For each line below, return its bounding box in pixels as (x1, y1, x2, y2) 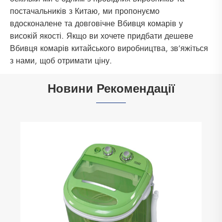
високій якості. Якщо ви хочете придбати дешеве (10, 30, 193, 42)
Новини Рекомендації (47, 80, 175, 98)
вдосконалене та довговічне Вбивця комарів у (10, 18, 183, 30)
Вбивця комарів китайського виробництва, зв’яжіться (10, 43, 208, 55)
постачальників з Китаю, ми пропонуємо (10, 5, 160, 17)
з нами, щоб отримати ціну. (10, 55, 112, 67)
